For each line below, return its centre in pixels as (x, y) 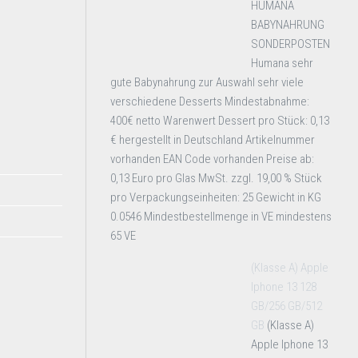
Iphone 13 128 (284, 287)
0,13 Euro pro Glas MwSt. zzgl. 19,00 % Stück (216, 178)
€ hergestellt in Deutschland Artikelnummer (213, 140)
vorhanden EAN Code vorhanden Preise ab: (212, 159)
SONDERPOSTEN (290, 44)
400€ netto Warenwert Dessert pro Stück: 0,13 (220, 121)
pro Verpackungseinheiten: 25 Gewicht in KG (216, 197)
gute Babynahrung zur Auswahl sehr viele (207, 82)
